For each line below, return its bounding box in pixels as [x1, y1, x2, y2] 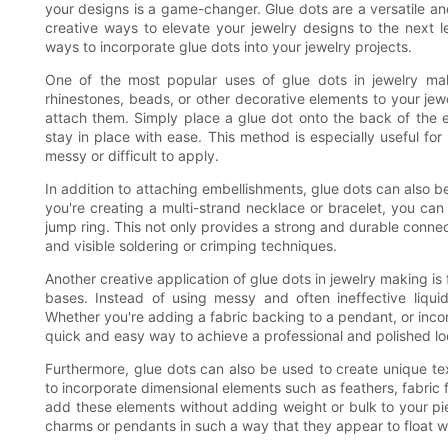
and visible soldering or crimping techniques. [45, 237, 337, 255]
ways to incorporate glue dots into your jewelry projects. [45, 38, 412, 56]
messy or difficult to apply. [45, 147, 219, 165]
